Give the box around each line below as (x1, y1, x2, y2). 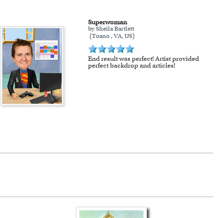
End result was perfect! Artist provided (88, 54, 200, 63)
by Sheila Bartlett (88, 24, 135, 33)
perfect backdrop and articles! (88, 61, 176, 70)
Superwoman (88, 18, 127, 26)
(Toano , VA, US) (88, 32, 135, 40)
